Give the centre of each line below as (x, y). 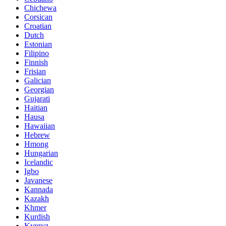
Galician (38, 81)
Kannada (39, 190)
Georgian (39, 90)
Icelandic (39, 162)
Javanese (38, 181)
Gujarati (37, 99)
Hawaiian (40, 126)
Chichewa (40, 8)
